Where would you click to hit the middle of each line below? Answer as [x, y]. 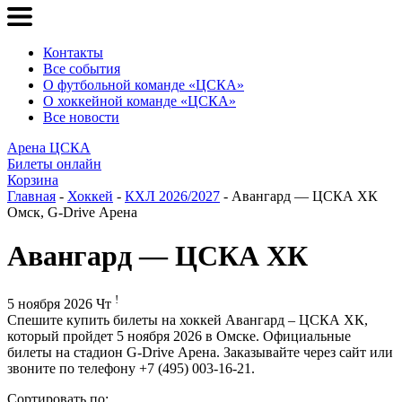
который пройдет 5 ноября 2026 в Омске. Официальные [179, 336]
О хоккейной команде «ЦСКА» [140, 101]
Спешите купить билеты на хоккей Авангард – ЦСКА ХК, [188, 320]
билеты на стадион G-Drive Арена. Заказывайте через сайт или [200, 353]
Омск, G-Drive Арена [72, 212]
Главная [31, 196]
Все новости [81, 117]
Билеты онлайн [54, 164]
